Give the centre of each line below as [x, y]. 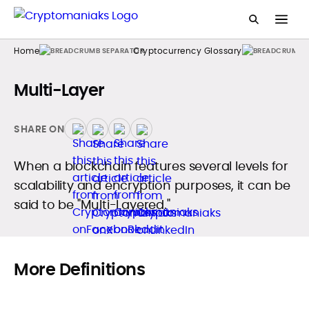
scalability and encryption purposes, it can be [152, 185]
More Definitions [79, 269]
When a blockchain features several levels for [151, 166]
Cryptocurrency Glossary [188, 51]
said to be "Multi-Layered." [92, 205]
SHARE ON [39, 129]
